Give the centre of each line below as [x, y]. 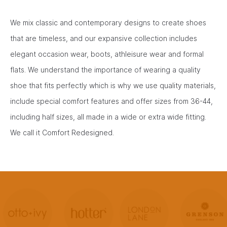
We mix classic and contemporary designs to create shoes [108, 22]
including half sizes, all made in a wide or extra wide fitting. [108, 117]
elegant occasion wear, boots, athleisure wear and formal [107, 54]
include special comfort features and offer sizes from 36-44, [111, 101]
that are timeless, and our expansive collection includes [104, 38]
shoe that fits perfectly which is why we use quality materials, [113, 85]
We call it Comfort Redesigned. [62, 132]
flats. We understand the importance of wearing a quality [105, 69]
